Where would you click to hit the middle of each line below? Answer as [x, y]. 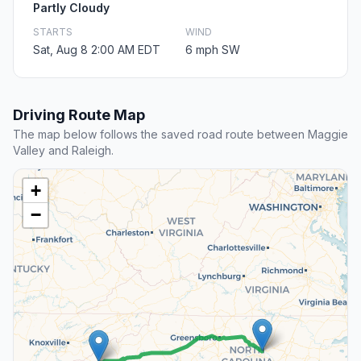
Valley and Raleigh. [63, 151]
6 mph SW [213, 50]
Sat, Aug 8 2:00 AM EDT [97, 50]
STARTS [53, 32]
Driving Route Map [79, 115]
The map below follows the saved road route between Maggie [180, 135]
